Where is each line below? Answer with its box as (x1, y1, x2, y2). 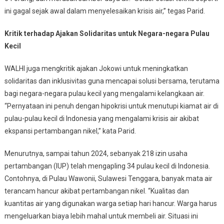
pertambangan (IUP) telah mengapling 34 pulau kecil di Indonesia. (4, 161, 210, 170)
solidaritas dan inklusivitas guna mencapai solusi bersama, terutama (4, 76, 219, 85)
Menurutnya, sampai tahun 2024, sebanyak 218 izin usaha (4, 149, 187, 157)
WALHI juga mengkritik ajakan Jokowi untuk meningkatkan (4, 64, 188, 72)
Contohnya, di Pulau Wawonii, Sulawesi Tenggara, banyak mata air (4, 174, 212, 182)
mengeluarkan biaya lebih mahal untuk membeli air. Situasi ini (4, 211, 198, 220)
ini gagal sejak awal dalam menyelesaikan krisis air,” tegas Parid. (4, 6, 205, 15)
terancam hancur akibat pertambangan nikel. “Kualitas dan (4, 186, 189, 195)
